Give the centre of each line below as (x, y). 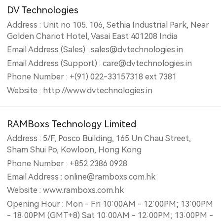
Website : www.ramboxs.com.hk (66, 190)
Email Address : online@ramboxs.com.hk (81, 177)
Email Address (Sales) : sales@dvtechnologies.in (95, 50)
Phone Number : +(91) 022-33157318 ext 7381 (92, 77)
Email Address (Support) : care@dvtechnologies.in (100, 63)
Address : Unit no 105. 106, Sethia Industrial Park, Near (108, 25)
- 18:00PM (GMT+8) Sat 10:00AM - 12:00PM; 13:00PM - (110, 215)
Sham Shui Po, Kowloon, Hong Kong (74, 150)
